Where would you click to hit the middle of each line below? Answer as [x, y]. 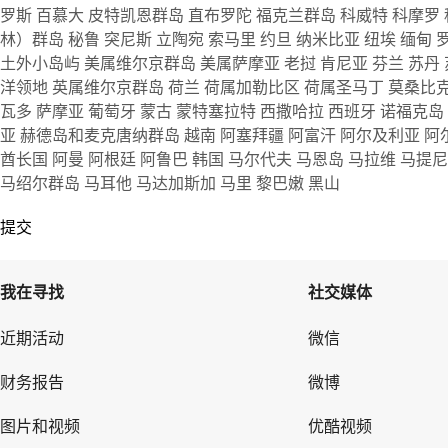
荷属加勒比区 [254, 87]
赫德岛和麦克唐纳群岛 [102, 135]
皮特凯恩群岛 [138, 15]
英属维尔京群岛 [110, 87]
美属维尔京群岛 [142, 63]
